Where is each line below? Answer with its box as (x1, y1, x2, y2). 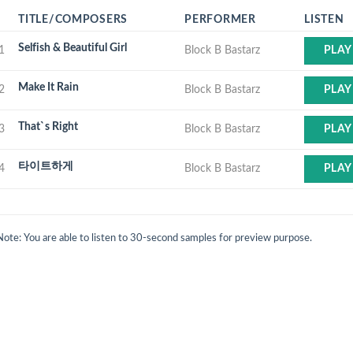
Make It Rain (18, 81, 80, 93)
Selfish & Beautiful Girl (18, 42, 128, 54)
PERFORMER (184, 13, 256, 25)
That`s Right (18, 121, 79, 132)
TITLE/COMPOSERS (18, 13, 128, 25)
